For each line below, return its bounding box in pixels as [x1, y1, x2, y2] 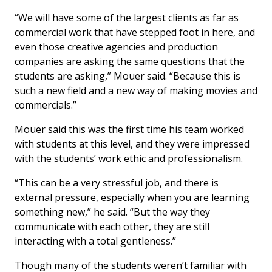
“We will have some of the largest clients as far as [15, 10, 239, 24]
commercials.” [15, 98, 76, 112]
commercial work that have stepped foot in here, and [15, 25, 255, 39]
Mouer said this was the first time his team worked [15, 122, 244, 136]
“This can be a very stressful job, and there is [15, 175, 219, 189]
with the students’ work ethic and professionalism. [15, 151, 243, 165]
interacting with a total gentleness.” [15, 234, 176, 248]
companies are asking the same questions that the [15, 54, 245, 68]
